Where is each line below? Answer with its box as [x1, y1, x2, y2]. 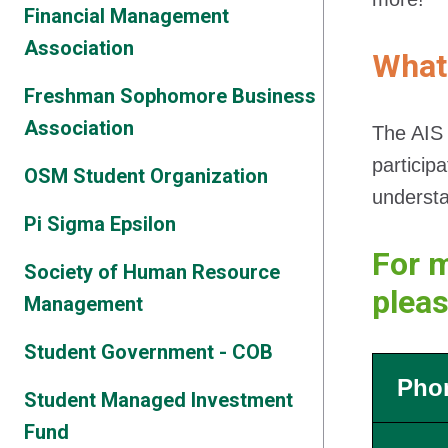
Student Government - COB [24, 340, 273, 364]
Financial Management [24, 4, 229, 28]
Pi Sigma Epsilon [24, 212, 176, 236]
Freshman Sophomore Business [24, 84, 316, 108]
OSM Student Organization [24, 164, 268, 188]
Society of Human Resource [24, 260, 280, 284]
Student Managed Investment [24, 388, 293, 412]
